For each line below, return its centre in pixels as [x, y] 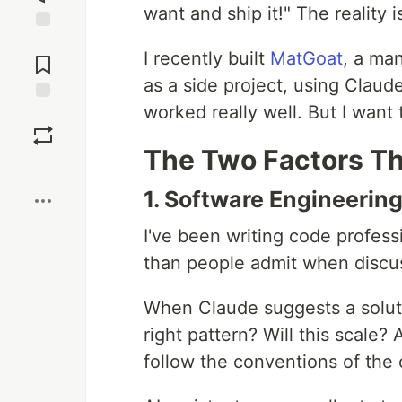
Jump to [43, 42]
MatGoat [306, 58]
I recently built [207, 58]
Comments [43, 57]
